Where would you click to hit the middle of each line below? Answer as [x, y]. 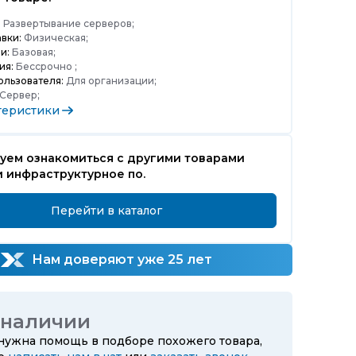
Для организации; [110, 81]
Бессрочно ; [45, 66]
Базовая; [33, 52]
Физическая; [55, 38]
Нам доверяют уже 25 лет [120, 259]
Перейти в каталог [106, 211]
